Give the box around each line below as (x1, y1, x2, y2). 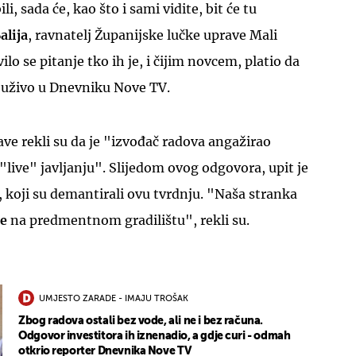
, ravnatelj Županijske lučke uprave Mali (28, 27, 277, 43)
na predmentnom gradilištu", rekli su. (7, 212, 250, 228)
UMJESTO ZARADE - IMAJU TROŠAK (39, 294, 189, 304)
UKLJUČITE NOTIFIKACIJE (103, 126, 253, 137)
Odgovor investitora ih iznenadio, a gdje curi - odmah (18, 331, 291, 342)
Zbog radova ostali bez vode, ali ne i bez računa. (18, 315, 263, 327)
